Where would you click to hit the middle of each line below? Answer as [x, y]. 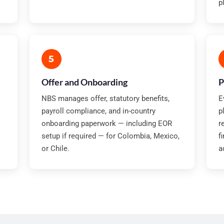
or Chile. [55, 148]
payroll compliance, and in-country [98, 111]
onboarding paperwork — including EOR [106, 123]
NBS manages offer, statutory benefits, [105, 98]
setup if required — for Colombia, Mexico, [110, 136]
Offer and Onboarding [84, 82]
